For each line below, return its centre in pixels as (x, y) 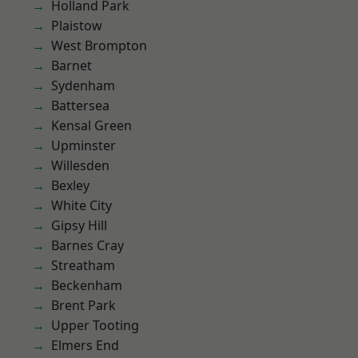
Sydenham (83, 86)
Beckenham (87, 285)
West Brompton (99, 46)
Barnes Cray (88, 245)
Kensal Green (91, 125)
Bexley (70, 185)
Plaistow (77, 26)
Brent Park (84, 305)
